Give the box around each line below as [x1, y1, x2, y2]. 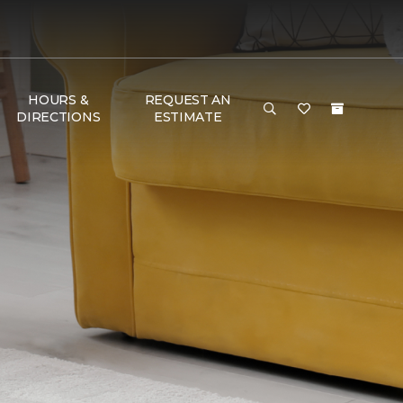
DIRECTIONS [16, 109, 101, 125]
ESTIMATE [153, 109, 222, 125]
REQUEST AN [144, 92, 231, 108]
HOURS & [28, 92, 89, 108]
